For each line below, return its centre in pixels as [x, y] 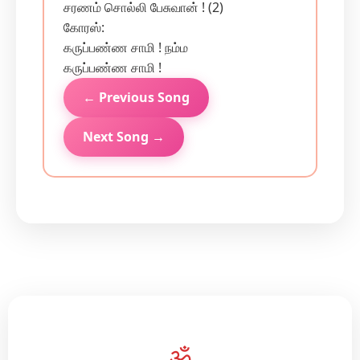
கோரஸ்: [84, 27]
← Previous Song [136, 97]
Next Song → [124, 137]
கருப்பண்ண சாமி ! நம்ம [126, 47]
